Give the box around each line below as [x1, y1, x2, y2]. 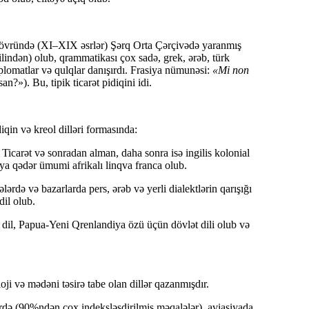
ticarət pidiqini [73, 77, 135, 89]
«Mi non [212, 64, 249, 77]
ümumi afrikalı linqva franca [39, 159, 162, 172]
